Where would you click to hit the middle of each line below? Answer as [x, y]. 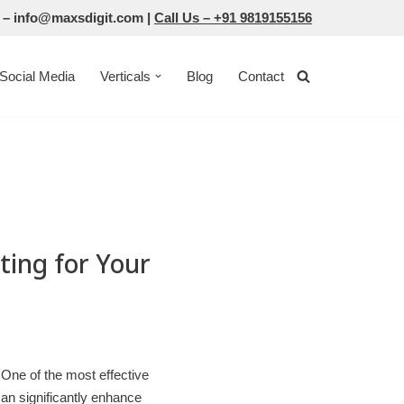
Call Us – [184, 18]
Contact [261, 76]
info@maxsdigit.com [78, 18]
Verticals [125, 76]
